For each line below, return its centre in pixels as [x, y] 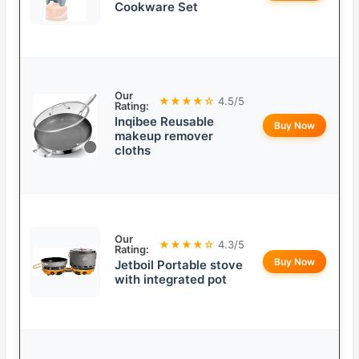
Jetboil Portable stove [179, 265]
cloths [133, 151]
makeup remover [164, 136]
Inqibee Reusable [164, 122]
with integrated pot [171, 280]
